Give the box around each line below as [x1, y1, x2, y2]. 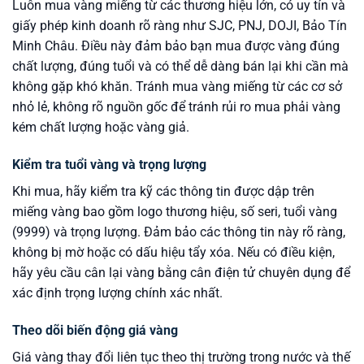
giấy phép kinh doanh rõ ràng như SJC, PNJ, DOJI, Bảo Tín [12, 18, 347, 34]
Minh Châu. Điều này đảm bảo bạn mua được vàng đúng [12, 38, 340, 54]
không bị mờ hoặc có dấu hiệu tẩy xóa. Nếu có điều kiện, [12, 245, 335, 261]
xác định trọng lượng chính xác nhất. [12, 285, 223, 301]
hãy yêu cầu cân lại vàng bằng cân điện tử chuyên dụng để [12, 265, 350, 281]
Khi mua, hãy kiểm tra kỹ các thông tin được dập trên [12, 184, 314, 200]
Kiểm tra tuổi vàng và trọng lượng [12, 157, 206, 173]
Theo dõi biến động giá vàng [12, 323, 178, 339]
